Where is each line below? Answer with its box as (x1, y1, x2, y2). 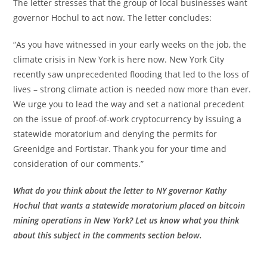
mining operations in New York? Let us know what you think (13, 214, 240, 226)
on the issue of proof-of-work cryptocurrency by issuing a (13, 113, 242, 125)
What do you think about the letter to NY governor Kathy (13, 184, 227, 196)
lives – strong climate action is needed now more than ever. (13, 83, 252, 95)
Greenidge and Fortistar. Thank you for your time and (13, 142, 227, 154)
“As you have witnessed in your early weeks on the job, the (13, 38, 247, 50)
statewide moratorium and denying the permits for (13, 128, 218, 139)
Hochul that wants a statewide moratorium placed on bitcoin (13, 199, 246, 211)
